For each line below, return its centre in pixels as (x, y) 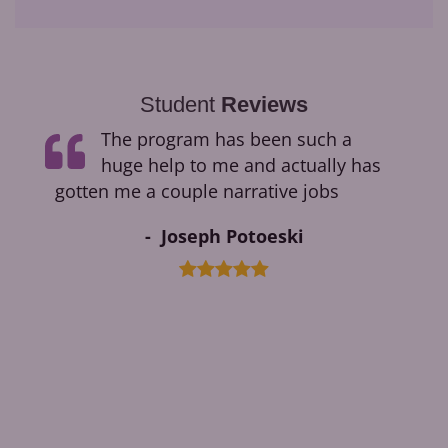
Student (180, 104)
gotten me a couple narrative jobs (197, 190)
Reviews (264, 104)
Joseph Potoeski (232, 235)
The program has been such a (226, 138)
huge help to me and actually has (241, 164)
